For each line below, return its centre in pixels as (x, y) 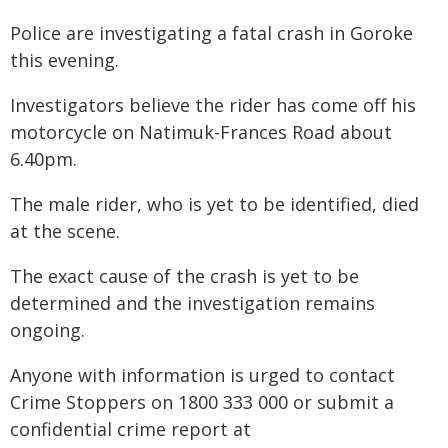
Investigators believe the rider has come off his (213, 105)
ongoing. (47, 330)
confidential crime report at (130, 429)
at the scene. (65, 231)
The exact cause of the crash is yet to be (184, 276)
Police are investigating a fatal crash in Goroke (211, 33)
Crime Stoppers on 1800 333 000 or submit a (202, 402)
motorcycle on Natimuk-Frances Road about (201, 132)
